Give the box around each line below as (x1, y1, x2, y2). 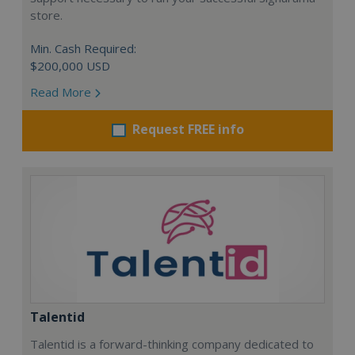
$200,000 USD (30, 57, 110, 74)
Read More (30, 83, 94, 100)
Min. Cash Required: (30, 40, 136, 56)
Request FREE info (132, 120, 244, 138)
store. (30, 6, 63, 23)
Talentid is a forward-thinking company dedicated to (30, 335, 314, 352)
